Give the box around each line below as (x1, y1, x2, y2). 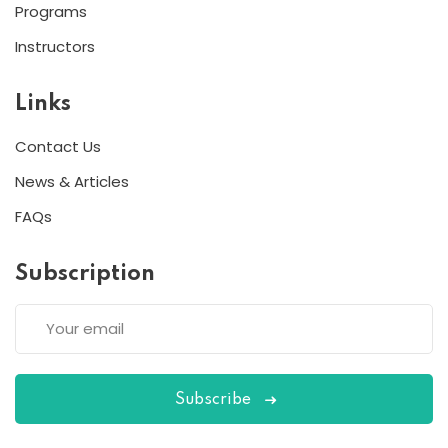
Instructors (15, 35, 95, 57)
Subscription (15, 262, 155, 285)
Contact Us (15, 135, 101, 157)
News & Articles (15, 170, 129, 192)
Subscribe (175, 391, 251, 408)
